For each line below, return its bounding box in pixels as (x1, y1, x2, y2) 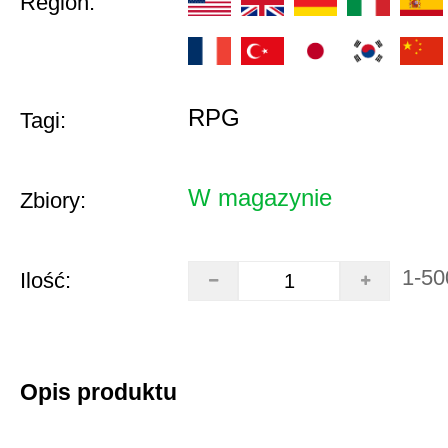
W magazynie (188, 184, 332, 211)
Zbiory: (20, 188, 86, 213)
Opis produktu (20, 379, 177, 405)
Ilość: (20, 268, 71, 293)
